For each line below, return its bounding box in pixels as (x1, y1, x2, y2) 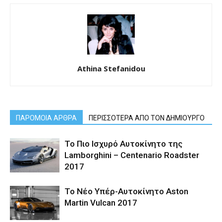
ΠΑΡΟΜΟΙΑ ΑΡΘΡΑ (16, 114, 77, 122)
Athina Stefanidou (77, 63, 145, 74)
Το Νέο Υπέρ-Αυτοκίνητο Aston (64, 186, 188, 197)
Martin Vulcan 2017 (64, 198, 137, 208)
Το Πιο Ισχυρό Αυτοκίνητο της (64, 139, 182, 149)
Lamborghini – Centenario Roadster (64, 150, 199, 161)
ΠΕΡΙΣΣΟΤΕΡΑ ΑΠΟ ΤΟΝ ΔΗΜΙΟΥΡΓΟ (89, 114, 205, 122)
